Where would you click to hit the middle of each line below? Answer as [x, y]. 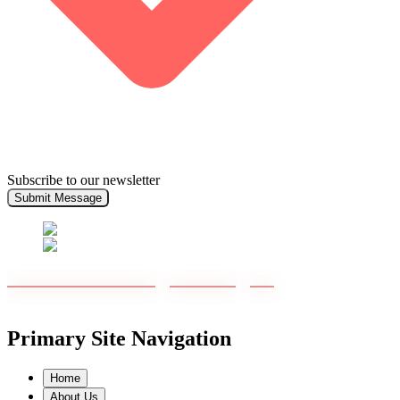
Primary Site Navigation [119, 339]
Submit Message [58, 198]
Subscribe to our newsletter [83, 180]
